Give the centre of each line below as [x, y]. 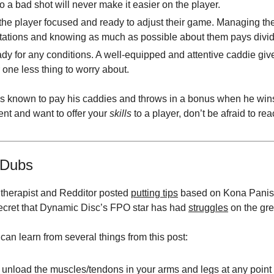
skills [122, 113]
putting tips [154, 193]
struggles [208, 207]
